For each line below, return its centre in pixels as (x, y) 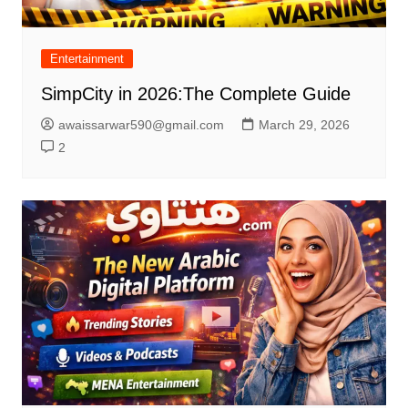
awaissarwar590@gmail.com (141, 125)
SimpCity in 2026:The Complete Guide (195, 94)
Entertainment (87, 59)
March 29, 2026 (304, 125)
